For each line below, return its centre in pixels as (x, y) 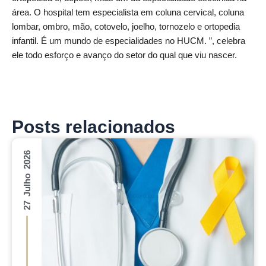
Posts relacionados (94, 126)
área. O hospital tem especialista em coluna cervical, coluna (128, 13)
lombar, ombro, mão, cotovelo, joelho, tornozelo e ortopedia (126, 27)
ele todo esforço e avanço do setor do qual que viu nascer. (124, 56)
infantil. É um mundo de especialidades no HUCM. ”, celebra (129, 41)
